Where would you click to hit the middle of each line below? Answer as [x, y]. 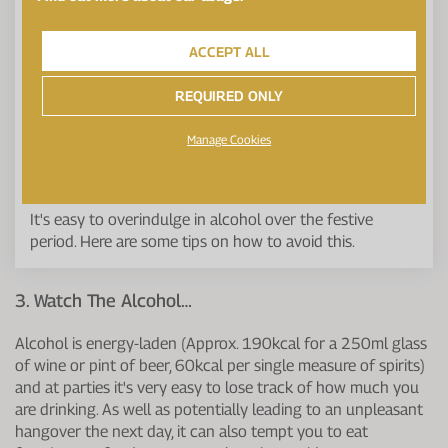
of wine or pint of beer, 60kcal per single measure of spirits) [220, 365]
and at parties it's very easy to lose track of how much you [217, 387]
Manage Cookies [229, 139]
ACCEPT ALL [229, 51]
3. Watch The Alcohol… [103, 300]
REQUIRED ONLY [229, 95]
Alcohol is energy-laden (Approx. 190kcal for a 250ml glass [221, 343]
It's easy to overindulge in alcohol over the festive [201, 219]
